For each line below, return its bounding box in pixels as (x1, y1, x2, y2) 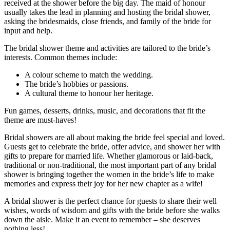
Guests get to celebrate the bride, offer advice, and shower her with (4, 142, 220, 151)
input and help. (4, 26, 52, 35)
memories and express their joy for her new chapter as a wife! (4, 179, 203, 188)
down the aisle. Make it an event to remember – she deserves (4, 215, 200, 224)
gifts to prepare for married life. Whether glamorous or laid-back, (4, 151, 213, 161)
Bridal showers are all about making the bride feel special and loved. (4, 133, 225, 142)
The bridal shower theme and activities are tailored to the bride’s (4, 44, 210, 53)
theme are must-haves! (4, 116, 76, 125)
